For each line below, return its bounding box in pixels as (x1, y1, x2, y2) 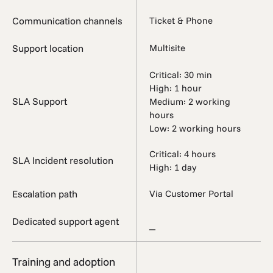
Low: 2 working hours (149, 122, 241, 134)
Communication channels (12, 14, 122, 27)
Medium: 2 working (149, 95, 230, 107)
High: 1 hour (149, 82, 202, 94)
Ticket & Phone (149, 15, 213, 27)
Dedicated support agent (12, 214, 119, 227)
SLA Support (12, 95, 67, 108)
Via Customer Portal (149, 188, 233, 200)
